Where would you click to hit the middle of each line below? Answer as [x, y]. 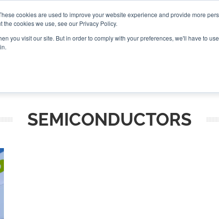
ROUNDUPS [35, 59]
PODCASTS [84, 59]
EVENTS [125, 59]
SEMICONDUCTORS [109, 119]
